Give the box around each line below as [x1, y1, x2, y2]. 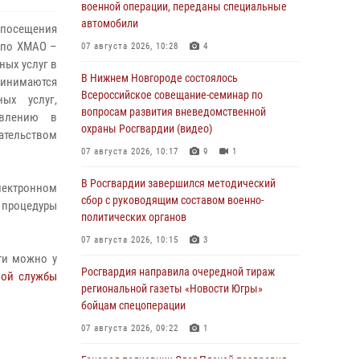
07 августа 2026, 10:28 [81, 41, 178, 51]
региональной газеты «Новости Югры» [81, 282, 263, 295]
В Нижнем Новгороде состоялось [81, 72, 238, 84]
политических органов [81, 211, 186, 223]
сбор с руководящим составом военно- [81, 194, 264, 207]
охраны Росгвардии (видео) [81, 122, 212, 135]
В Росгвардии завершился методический [81, 177, 276, 190]
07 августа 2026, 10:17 [81, 146, 178, 157]
